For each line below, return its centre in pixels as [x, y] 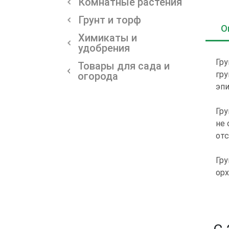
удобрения [104, 48]
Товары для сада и [124, 66]
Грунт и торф [110, 20]
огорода [98, 76]
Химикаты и [107, 38]
